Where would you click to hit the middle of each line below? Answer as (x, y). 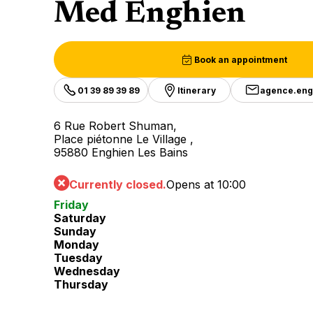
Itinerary (197, 90)
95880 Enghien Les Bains (121, 152)
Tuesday (78, 258)
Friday (71, 205)
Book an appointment (240, 59)
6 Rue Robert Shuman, (115, 126)
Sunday (75, 232)
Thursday (81, 285)
